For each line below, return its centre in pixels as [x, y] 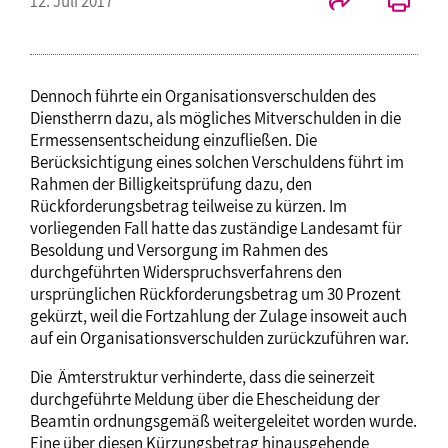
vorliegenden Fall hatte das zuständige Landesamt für [216, 228]
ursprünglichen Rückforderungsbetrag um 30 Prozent [215, 294]
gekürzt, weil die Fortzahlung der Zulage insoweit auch [218, 316]
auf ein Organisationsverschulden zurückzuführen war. [219, 338]
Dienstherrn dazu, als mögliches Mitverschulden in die [215, 118]
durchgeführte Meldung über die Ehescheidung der [205, 399]
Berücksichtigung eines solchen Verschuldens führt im [217, 162]
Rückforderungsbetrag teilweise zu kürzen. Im [188, 206]
